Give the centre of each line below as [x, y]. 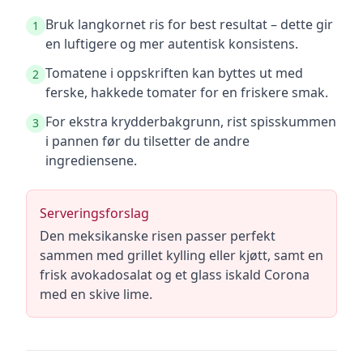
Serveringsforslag [94, 213]
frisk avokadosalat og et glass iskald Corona [175, 275]
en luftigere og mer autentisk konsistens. [172, 44]
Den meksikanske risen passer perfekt [158, 236]
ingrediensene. [91, 160]
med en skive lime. [96, 294]
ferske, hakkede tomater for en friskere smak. [187, 92]
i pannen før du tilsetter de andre [147, 141]
